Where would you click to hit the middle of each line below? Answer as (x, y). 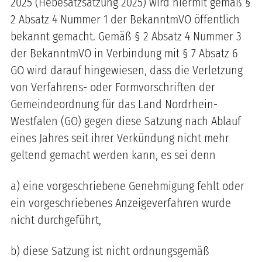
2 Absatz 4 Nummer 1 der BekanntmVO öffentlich (125, 19)
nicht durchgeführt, (56, 220)
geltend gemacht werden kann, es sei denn (115, 155)
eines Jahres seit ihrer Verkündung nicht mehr (120, 138)
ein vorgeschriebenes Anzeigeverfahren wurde (121, 203)
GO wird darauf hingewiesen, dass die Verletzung (127, 70)
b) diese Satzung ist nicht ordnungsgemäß (110, 251)
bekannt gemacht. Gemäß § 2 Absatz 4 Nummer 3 (126, 36)
